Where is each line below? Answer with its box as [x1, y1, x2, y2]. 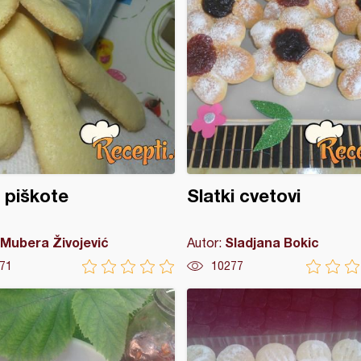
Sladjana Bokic [224, 234, 319, 250]
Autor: [186, 235, 225, 250]
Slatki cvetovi [186, 185, 301, 206]
